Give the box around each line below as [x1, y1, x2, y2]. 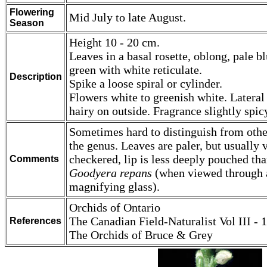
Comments [10, 154, 59, 164]
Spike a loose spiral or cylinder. [69, 77, 222, 90]
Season [10, 18, 44, 28]
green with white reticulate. [69, 63, 202, 76]
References [10, 216, 61, 226]
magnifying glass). [69, 180, 160, 193]
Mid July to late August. [69, 11, 186, 24]
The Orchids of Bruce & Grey [69, 228, 213, 241]
